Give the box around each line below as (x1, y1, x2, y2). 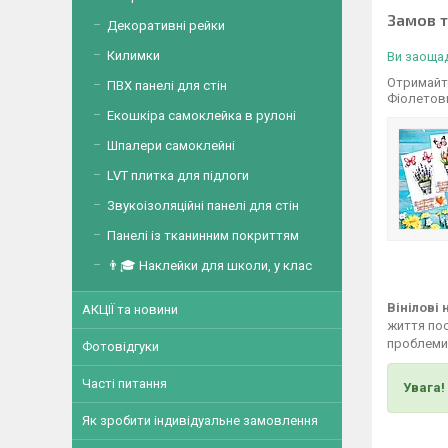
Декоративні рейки (107, 18, 225, 33)
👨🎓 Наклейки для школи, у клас (107, 258, 312, 273)
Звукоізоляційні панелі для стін (107, 198, 299, 213)
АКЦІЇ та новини (82, 302, 178, 317)
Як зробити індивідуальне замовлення (82, 413, 318, 428)
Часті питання (82, 376, 167, 391)
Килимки (107, 48, 160, 63)
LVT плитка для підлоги (107, 168, 249, 183)
